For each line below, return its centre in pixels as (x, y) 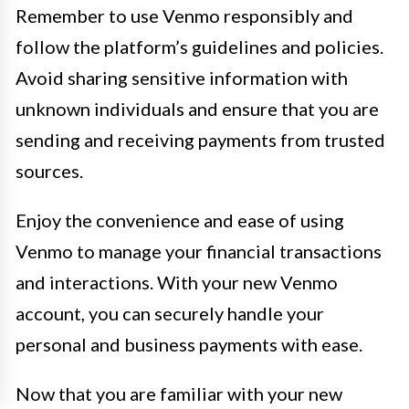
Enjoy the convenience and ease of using (180, 220)
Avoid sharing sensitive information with (182, 78)
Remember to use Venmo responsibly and (184, 16)
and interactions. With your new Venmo (177, 282)
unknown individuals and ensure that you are (197, 109)
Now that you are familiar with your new (179, 393)
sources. (49, 171)
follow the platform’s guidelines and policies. (199, 47)
